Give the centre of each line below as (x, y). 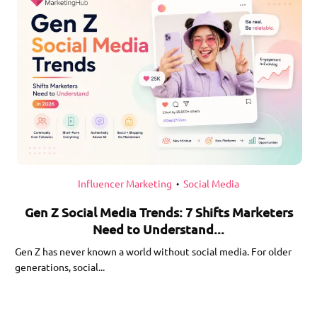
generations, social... (60, 267)
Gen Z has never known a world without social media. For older (154, 252)
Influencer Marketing (125, 184)
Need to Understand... (158, 229)
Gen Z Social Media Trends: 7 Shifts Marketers (158, 212)
